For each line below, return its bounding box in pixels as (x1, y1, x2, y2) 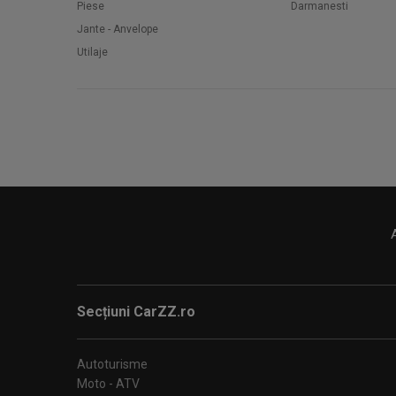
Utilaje (77, 46, 108, 58)
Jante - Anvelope (77, 23, 158, 35)
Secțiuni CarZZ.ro (77, 303, 195, 320)
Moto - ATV (77, 377, 140, 391)
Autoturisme (77, 357, 148, 371)
